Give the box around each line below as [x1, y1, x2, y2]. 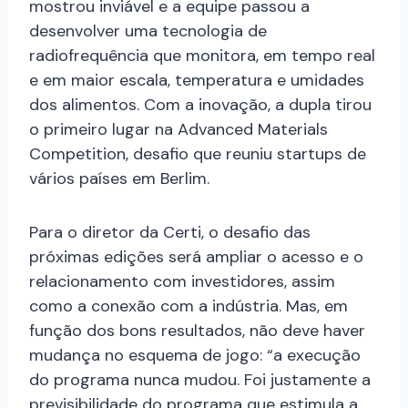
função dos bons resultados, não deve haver [29, 320, 365, 342]
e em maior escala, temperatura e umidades [29, 69, 364, 92]
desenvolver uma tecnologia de [29, 20, 267, 43]
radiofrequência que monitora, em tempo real [29, 45, 375, 67]
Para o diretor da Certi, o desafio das [29, 221, 311, 244]
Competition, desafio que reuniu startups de [29, 143, 366, 166]
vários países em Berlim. [29, 168, 209, 190]
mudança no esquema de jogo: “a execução [29, 344, 361, 367]
